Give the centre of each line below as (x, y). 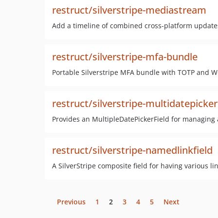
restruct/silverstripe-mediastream (129, 10)
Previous (71, 202)
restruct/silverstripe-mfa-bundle (125, 57)
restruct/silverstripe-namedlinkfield (132, 150)
